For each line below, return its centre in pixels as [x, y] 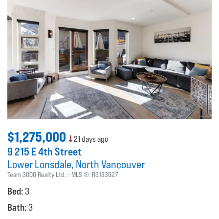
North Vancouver [110, 164]
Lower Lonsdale [39, 164]
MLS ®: [82, 174]
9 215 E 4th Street [44, 151]
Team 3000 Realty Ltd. [37, 174]
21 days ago [90, 139]
